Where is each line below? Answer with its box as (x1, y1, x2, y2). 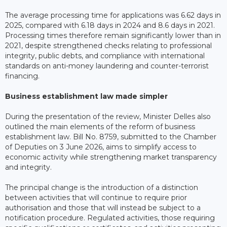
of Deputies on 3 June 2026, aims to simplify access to (5, 142, 197, 152)
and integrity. (5, 162, 52, 172)
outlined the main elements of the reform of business (5, 122, 195, 131)
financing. (5, 71, 40, 81)
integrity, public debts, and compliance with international (5, 51, 205, 60)
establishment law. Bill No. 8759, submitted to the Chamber (5, 132, 216, 141)
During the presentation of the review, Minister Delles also (5, 111, 211, 121)
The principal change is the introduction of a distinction (5, 182, 198, 192)
